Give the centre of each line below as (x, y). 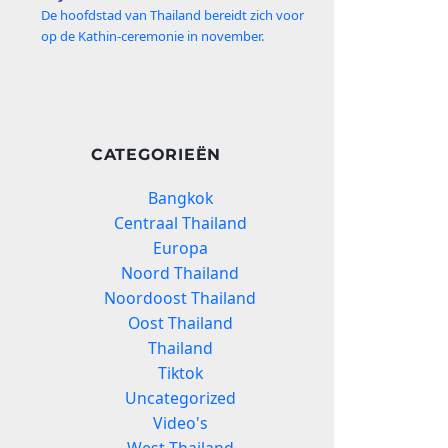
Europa (180, 248)
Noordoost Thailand (180, 298)
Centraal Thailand (180, 223)
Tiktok (180, 373)
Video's (180, 423)
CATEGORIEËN (156, 155)
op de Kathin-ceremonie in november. (153, 35)
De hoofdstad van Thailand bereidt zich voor (173, 14)
